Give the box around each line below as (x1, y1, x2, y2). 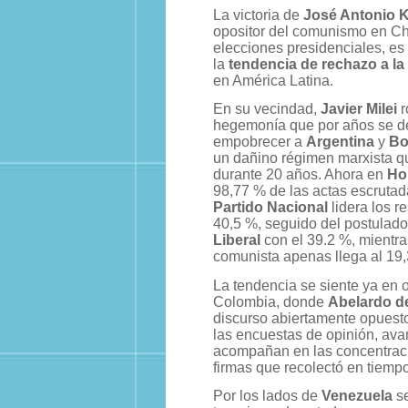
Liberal (213, 232, 260, 249)
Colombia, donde (213, 293, 328, 310)
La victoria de (213, 7, 303, 24)
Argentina (306, 134, 374, 150)
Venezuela (321, 387, 393, 403)
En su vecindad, (213, 101, 321, 117)
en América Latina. (213, 73, 333, 89)
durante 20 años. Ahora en (213, 167, 387, 183)
